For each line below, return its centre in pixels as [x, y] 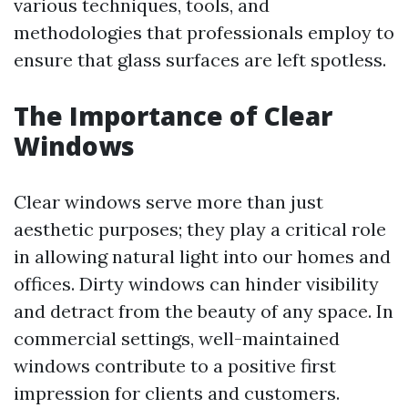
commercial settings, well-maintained [177, 338]
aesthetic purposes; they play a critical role [200, 229]
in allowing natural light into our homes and [202, 256]
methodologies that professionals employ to [204, 32]
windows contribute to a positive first [175, 366]
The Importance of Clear [173, 116]
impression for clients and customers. [177, 393]
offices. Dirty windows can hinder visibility [196, 284]
